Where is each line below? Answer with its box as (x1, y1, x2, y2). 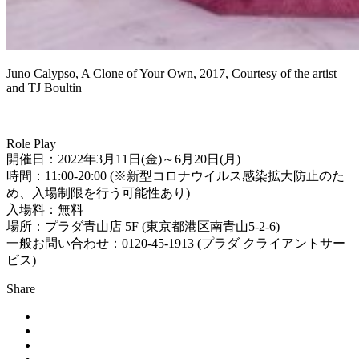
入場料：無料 (6, 203, 83, 217)
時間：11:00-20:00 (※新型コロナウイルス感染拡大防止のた (6, 169, 345, 184)
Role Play (6, 137, 56, 151)
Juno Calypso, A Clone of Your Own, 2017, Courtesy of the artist (6, 67, 337, 81)
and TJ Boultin (6, 81, 82, 95)
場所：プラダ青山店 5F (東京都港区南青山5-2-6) (6, 220, 280, 234)
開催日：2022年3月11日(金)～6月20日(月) (6, 152, 240, 167)
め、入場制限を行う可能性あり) (6, 186, 190, 200)
